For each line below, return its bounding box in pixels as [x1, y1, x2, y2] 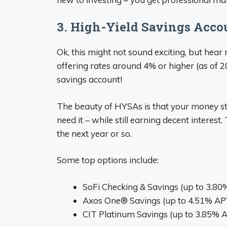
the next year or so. [57, 128, 132, 139]
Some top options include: [57, 155, 159, 165]
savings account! [57, 74, 122, 85]
